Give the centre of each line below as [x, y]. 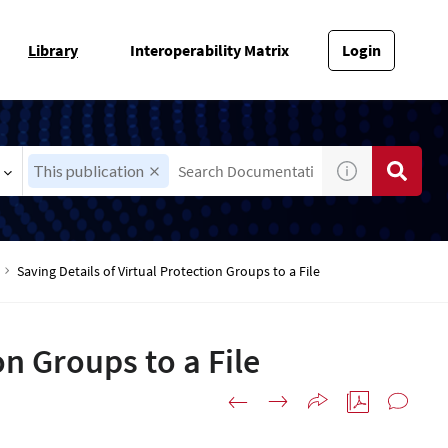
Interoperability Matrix [209, 49]
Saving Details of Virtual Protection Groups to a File [168, 271]
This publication [89, 170]
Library [53, 49]
